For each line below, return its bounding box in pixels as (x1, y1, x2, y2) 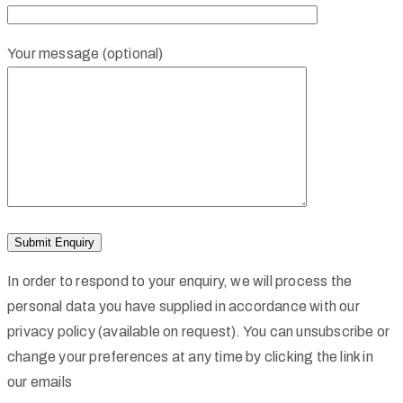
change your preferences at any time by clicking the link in (7, 348, 373, 364)
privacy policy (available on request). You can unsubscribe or (7, 323, 390, 339)
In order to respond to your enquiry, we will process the (7, 273, 353, 289)
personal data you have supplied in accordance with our (7, 298, 360, 314)
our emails (7, 373, 72, 390)
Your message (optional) (7, 45, 164, 61)
